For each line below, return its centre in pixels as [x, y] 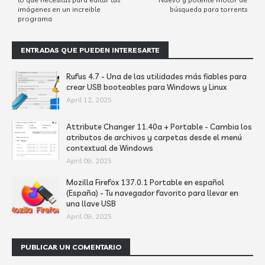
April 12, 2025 [89, 100]
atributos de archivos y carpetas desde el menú [154, 137]
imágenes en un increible [59, 9]
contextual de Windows [110, 148]
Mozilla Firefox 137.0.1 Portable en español [145, 182]
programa [35, 19]
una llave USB [91, 203]
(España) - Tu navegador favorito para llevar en [152, 193]
